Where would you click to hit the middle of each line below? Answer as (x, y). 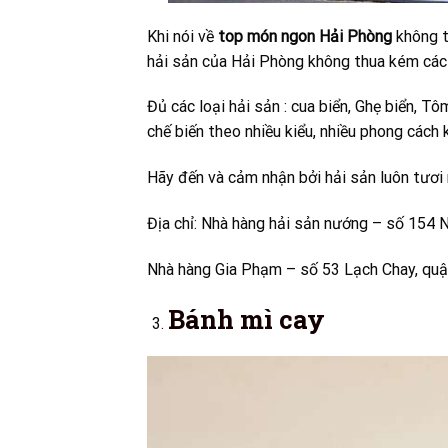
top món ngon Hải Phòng (305, 36)
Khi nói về (182, 36)
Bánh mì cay (246, 318)
